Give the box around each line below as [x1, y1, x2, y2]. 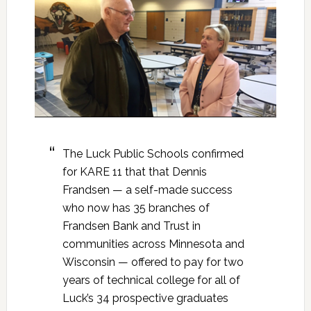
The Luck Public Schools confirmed [62, 147, 244, 161]
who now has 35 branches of [62, 201, 210, 215]
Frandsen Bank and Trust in [62, 219, 201, 233]
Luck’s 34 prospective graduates [62, 292, 228, 305]
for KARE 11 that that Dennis [62, 165, 207, 179]
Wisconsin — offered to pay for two [62, 255, 244, 269]
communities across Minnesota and [62, 237, 244, 251]
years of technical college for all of [62, 274, 240, 287]
